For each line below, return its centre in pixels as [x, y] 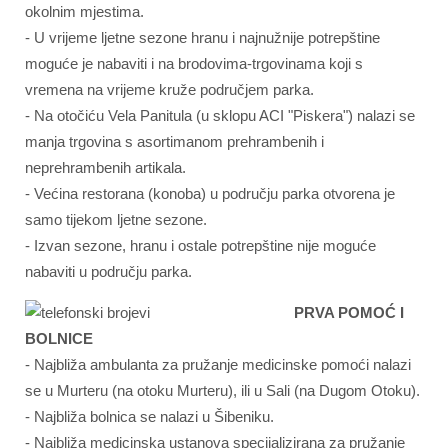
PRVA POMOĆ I [349, 312]
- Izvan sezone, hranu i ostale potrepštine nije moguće [200, 245]
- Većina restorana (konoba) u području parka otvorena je [210, 193]
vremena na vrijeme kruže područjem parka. [169, 89]
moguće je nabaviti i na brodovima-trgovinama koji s [194, 63]
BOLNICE [59, 338]
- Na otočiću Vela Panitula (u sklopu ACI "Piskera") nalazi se [220, 115]
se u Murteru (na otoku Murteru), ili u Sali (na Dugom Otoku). [222, 390]
